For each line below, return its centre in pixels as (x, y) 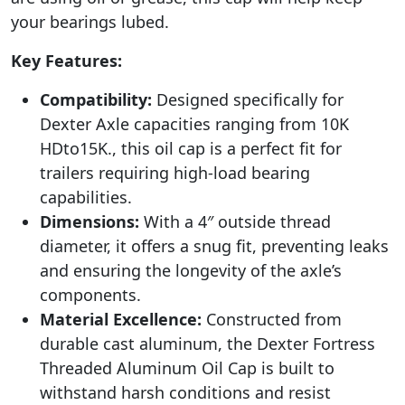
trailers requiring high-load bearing (175, 172)
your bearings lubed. (90, 21)
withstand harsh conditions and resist (185, 392)
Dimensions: (89, 221)
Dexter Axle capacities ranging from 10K (194, 123)
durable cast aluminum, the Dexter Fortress (207, 343)
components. (90, 294)
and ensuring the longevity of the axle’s (191, 270)
